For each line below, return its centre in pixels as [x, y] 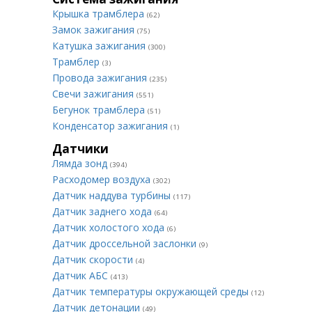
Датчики [80, 149]
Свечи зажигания [94, 94]
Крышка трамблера [100, 14]
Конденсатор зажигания [111, 126]
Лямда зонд [81, 163]
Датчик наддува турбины [113, 195]
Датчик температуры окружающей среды [152, 291]
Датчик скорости [94, 259]
